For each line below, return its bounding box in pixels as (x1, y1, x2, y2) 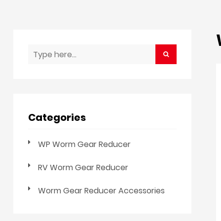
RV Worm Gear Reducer (38, 162, 128, 173)
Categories (28, 110, 86, 124)
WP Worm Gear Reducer (38, 139, 131, 150)
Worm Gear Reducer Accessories (38, 185, 165, 196)
